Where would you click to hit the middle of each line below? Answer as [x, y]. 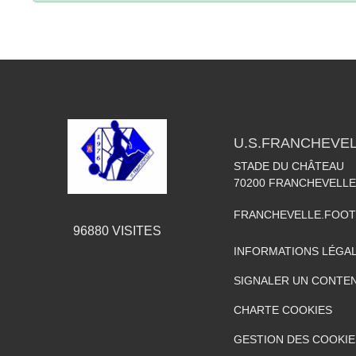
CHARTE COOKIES [283, 310]
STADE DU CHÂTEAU [289, 166]
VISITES [135, 230]
